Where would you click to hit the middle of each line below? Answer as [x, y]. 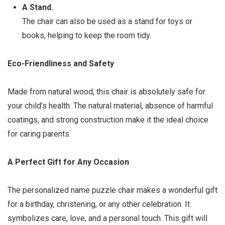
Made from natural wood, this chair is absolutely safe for [106, 92]
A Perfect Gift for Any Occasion [68, 162]
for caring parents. [39, 134]
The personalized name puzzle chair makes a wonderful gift [113, 190]
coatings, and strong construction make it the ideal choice [108, 120]
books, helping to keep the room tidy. [86, 35]
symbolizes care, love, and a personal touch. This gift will [107, 218]
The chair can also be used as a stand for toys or [107, 21]
